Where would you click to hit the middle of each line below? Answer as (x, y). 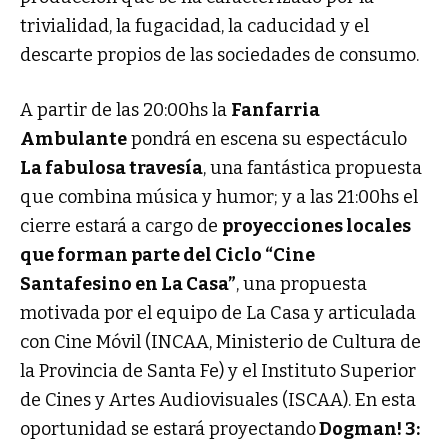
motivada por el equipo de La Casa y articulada (218, 313)
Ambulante (73, 139)
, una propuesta (301, 284)
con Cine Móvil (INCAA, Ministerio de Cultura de (220, 342)
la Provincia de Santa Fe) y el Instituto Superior (218, 371)
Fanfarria (275, 110)
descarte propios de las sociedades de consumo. (219, 55)
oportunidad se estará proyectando (168, 429)
